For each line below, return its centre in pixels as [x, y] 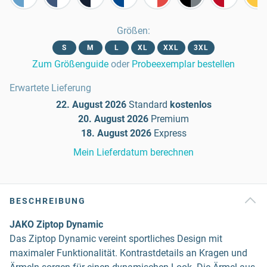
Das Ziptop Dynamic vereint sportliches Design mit [116, 239]
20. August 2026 [113, 119]
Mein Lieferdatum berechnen [133, 152]
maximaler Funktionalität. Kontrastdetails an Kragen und [128, 253]
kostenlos [190, 105]
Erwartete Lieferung [50, 88]
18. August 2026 [116, 133]
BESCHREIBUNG [48, 201]
